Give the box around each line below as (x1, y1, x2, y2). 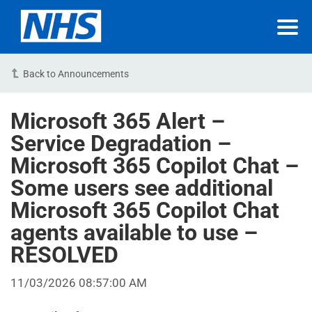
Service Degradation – (10, 130, 231, 157)
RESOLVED (10, 242, 118, 268)
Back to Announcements (23, 68, 129, 79)
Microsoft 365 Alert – (10, 108, 225, 134)
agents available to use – (10, 219, 258, 246)
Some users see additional (10, 175, 273, 201)
